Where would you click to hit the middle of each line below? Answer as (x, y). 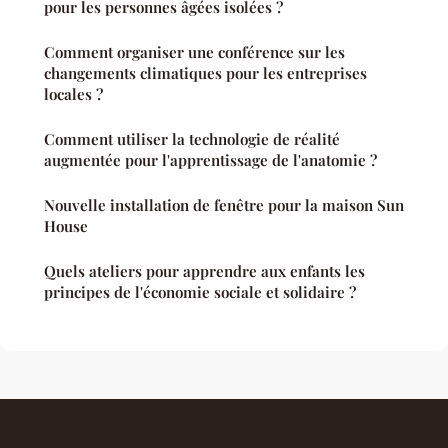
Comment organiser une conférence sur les (194, 52)
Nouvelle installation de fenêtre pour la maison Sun (224, 205)
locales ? (73, 94)
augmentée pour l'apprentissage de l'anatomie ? (210, 160)
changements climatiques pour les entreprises (205, 73)
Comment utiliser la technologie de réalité (192, 139)
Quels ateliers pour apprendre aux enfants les (204, 271)
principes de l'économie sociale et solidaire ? (200, 292)
